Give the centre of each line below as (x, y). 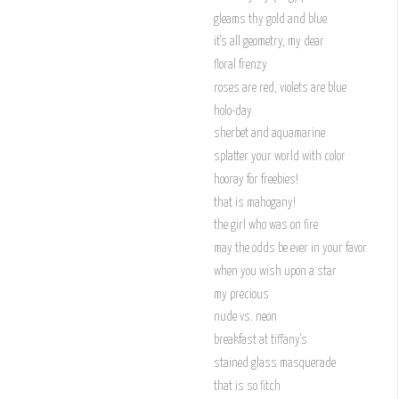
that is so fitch (247, 386)
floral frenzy (240, 65)
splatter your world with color (279, 157)
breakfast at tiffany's (260, 340)
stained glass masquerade (274, 363)
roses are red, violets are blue (280, 88)
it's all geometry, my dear (269, 42)
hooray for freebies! (256, 179)
